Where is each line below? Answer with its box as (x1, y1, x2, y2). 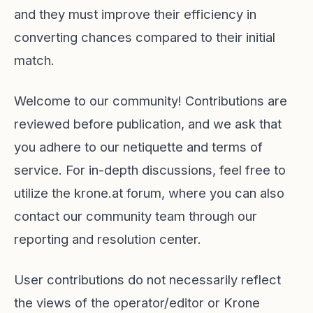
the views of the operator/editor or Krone (14, 295, 260, 310)
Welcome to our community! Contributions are (14, 93, 287, 108)
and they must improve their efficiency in (14, 6, 256, 22)
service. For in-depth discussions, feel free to (14, 162, 286, 177)
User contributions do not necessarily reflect (14, 272, 281, 287)
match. (14, 52, 54, 68)
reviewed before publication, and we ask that (14, 116, 282, 131)
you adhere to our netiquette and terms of (14, 139, 263, 154)
